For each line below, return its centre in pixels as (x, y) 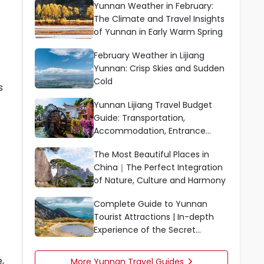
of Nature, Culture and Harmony (160, 180)
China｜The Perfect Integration (158, 167)
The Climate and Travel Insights (159, 19)
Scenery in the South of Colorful (160, 243)
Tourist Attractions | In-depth (154, 217)
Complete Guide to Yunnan (151, 204)
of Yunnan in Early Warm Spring (158, 32)
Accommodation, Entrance (150, 131)
